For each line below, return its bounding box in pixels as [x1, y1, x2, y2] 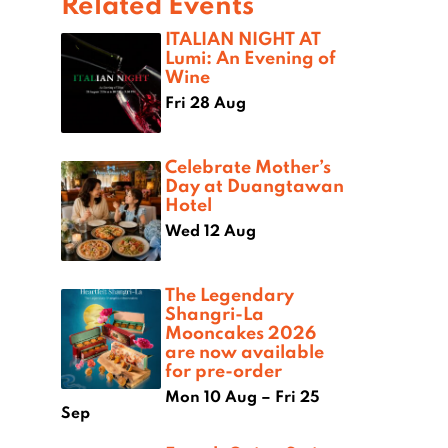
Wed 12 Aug [165, 220, 256, 241]
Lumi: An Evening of [165, 45, 336, 70]
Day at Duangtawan [165, 173, 344, 198]
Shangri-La [165, 301, 264, 326]
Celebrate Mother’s [165, 154, 331, 179]
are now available [165, 339, 324, 364]
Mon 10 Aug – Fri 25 [165, 386, 320, 407]
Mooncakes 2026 [165, 320, 316, 345]
